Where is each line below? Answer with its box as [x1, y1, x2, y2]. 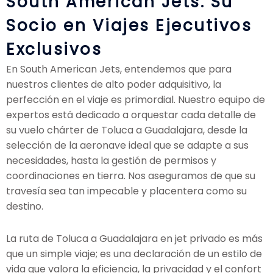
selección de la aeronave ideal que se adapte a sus [6, 138, 249, 153]
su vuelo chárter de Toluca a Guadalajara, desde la [6, 123, 247, 138]
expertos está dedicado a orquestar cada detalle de [6, 108, 256, 122]
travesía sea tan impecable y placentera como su [6, 184, 247, 199]
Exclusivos [6, 38, 102, 61]
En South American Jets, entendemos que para [6, 62, 232, 77]
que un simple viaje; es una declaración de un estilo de [6, 247, 262, 261]
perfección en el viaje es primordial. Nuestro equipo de [6, 93, 265, 107]
